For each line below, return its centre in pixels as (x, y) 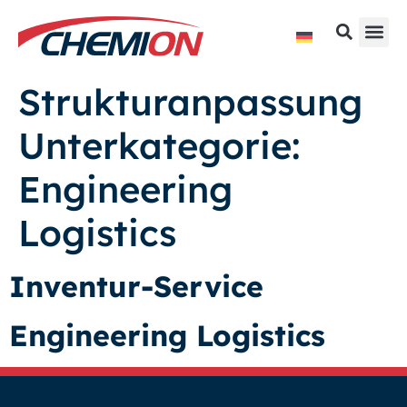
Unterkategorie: (159, 145)
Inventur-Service (136, 286)
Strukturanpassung (190, 102)
